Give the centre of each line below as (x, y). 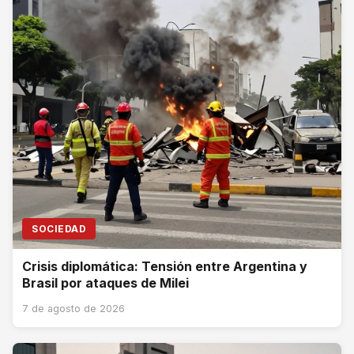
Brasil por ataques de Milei (105, 283)
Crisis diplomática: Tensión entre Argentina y (165, 266)
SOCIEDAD (59, 229)
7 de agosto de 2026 (73, 309)
